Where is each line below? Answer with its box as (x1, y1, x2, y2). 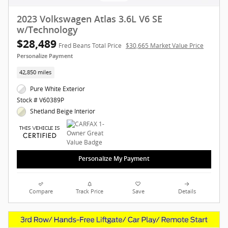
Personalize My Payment (78, 155, 150, 163)
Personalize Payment (17, 52, 73, 60)
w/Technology (17, 24, 78, 35)
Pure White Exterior (30, 84, 85, 94)
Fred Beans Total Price (59, 41, 122, 50)
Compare (29, 188, 53, 195)
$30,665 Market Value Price (126, 41, 204, 50)
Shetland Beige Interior (30, 107, 96, 116)
